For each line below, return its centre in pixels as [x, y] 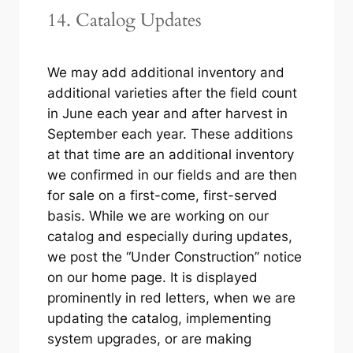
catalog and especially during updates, [169, 236]
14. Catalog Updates [124, 20]
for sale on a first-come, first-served [162, 195]
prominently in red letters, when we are [171, 297]
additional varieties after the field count [172, 93]
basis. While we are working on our [158, 216]
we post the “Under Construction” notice [174, 256]
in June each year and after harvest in [167, 113]
